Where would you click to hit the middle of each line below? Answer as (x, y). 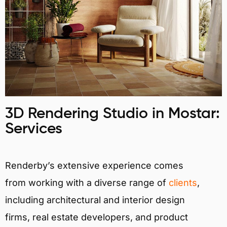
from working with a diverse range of (87, 182)
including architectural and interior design (95, 200)
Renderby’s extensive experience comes (94, 165)
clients (183, 182)
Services (34, 129)
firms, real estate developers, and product (97, 217)
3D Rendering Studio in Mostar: (112, 114)
